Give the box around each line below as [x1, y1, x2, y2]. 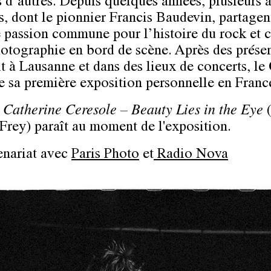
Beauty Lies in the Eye [131, 105, 263, 120]
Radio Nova [154, 148, 228, 163]
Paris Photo [71, 148, 139, 163]
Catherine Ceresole [3, 105, 120, 120]
